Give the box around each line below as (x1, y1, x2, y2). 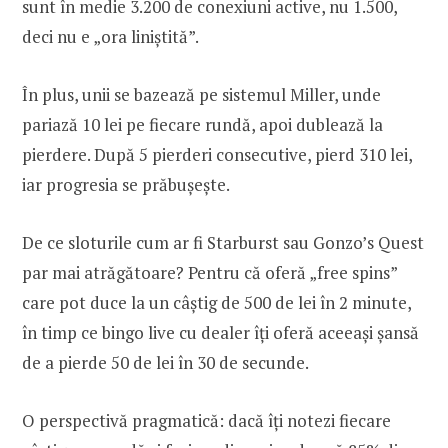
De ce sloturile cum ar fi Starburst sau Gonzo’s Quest (22, 231, 424, 254)
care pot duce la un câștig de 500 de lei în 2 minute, (22, 291, 411, 314)
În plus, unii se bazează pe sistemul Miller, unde (22, 82, 381, 106)
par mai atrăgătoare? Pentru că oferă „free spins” (22, 261, 397, 284)
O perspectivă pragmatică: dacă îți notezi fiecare (22, 409, 391, 433)
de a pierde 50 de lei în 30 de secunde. (22, 351, 309, 374)
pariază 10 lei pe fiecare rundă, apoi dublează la (22, 112, 383, 136)
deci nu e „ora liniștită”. (22, 24, 199, 48)
